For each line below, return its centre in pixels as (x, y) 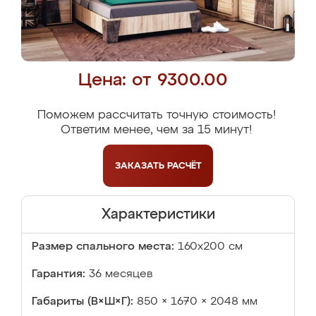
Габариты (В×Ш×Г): (83, 302)
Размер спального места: (103, 247)
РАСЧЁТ (184, 166)
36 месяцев (121, 274)
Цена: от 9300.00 (153, 81)
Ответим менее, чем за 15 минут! (156, 130)
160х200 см (210, 247)
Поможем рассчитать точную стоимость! (156, 115)
